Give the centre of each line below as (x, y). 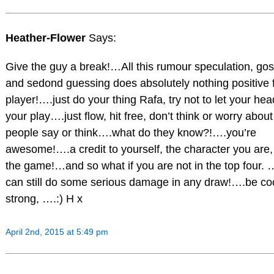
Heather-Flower (47, 38)
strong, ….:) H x (44, 199)
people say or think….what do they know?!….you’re (131, 133)
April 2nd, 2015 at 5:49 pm (57, 232)
